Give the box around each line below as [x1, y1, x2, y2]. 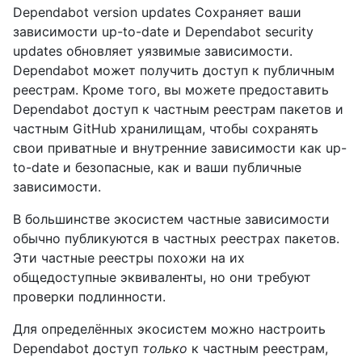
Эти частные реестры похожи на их [13, 250, 245, 267]
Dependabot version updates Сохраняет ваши [13, 4, 301, 21]
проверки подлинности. [13, 288, 166, 305]
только [142, 340, 187, 357]
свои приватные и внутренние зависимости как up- [13, 140, 347, 157]
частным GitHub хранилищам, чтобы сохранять [13, 120, 318, 137]
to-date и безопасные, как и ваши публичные [13, 159, 301, 176]
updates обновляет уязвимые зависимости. [13, 43, 293, 60]
